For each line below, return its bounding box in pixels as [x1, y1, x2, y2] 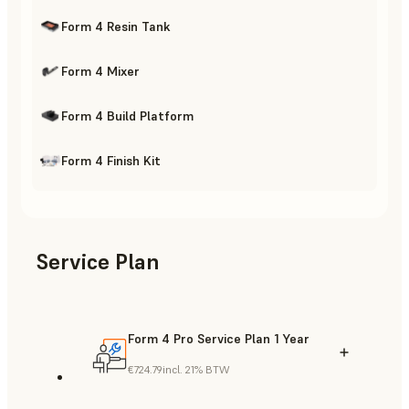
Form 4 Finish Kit [61, 152, 161, 169]
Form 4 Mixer [61, 62, 140, 79]
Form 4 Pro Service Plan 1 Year [128, 330, 309, 347]
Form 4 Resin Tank [61, 17, 171, 35]
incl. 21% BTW [163, 362, 229, 376]
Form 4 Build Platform [61, 107, 194, 124]
